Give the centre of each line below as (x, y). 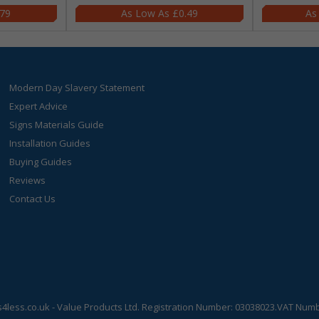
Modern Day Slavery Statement (77, 88)
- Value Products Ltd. (97, 307)
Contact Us (33, 199)
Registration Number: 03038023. (209, 307)
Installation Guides (50, 143)
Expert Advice (39, 106)
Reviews (28, 180)
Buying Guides (41, 162)
